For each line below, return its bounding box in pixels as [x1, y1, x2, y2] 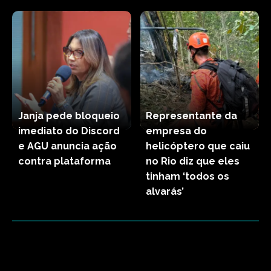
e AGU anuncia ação [18, 140, 117, 152]
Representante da [146, 110, 238, 122]
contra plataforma [18, 155, 111, 167]
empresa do [146, 125, 207, 137]
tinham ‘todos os [146, 171, 230, 182]
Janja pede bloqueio [18, 110, 120, 122]
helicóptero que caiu [146, 140, 250, 152]
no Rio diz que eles [146, 155, 240, 167]
